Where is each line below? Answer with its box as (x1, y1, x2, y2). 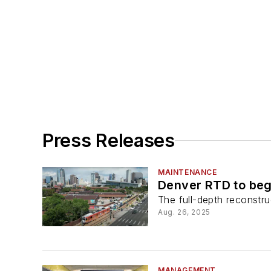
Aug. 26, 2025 (158, 207, 211, 217)
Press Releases (42, 129, 175, 152)
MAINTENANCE (158, 168, 217, 177)
